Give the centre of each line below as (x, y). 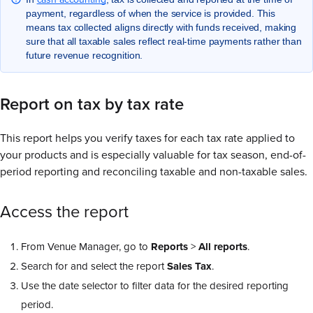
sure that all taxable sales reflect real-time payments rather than (164, 41)
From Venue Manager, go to (86, 247)
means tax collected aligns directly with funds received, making (161, 27)
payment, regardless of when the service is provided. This (151, 13)
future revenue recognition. (85, 55)
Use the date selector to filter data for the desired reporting (155, 286)
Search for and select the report (94, 266)
